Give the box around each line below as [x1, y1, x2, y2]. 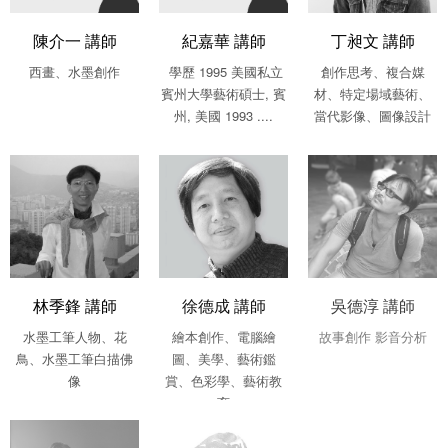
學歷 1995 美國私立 [164, 61, 283, 81]
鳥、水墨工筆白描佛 [16, 348, 133, 368]
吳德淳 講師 [330, 294, 415, 317]
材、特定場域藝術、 [314, 83, 431, 103]
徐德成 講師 [181, 294, 266, 317]
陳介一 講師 [32, 29, 117, 52]
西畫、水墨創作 [29, 61, 120, 81]
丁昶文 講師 [330, 29, 415, 52]
